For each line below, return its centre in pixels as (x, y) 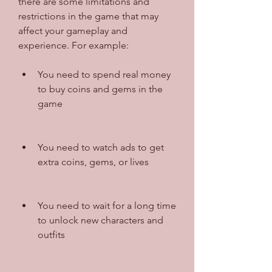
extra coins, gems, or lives (93, 161)
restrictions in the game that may (88, 16)
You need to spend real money (104, 74)
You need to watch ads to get (101, 147)
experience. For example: (73, 45)
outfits (51, 234)
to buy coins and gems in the (100, 89)
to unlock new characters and (100, 220)
